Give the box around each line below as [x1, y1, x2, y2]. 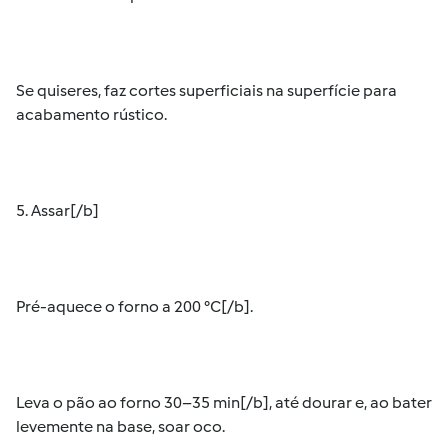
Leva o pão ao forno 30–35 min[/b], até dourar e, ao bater [16, 393, 432, 412]
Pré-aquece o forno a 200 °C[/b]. [16, 297, 253, 316]
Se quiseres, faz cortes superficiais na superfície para [16, 81, 397, 100]
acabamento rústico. [16, 105, 167, 124]
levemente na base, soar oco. [16, 417, 225, 436]
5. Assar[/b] [16, 201, 99, 220]
